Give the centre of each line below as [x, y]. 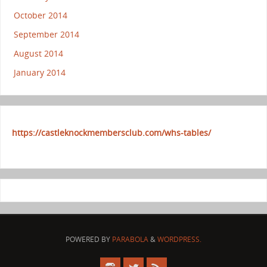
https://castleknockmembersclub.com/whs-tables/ [111, 132]
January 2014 [39, 73]
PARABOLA [130, 240]
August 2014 [38, 54]
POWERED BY [89, 240]
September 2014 [46, 35]
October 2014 [40, 15]
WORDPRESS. [179, 240]
